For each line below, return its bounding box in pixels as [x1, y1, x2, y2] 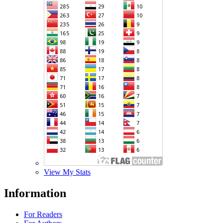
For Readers [24, 210, 62, 219]
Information [4, 186, 66, 200]
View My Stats [44, 167, 91, 176]
